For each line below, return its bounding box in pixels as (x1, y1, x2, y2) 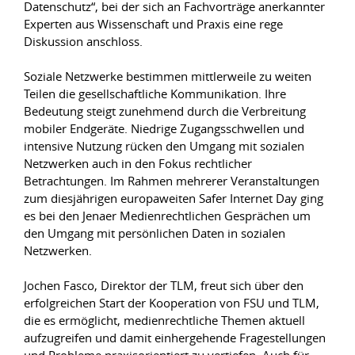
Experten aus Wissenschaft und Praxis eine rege (24, 16, 283, 32)
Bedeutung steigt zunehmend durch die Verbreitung (24, 103, 306, 119)
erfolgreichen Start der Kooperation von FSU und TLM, (24, 295, 319, 311)
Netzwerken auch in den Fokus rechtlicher (24, 155, 252, 171)
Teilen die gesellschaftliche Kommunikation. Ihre (24, 86, 286, 101)
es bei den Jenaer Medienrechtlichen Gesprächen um (24, 208, 311, 223)
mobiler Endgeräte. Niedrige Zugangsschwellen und (24, 120, 304, 136)
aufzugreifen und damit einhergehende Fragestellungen (24, 330, 326, 345)
